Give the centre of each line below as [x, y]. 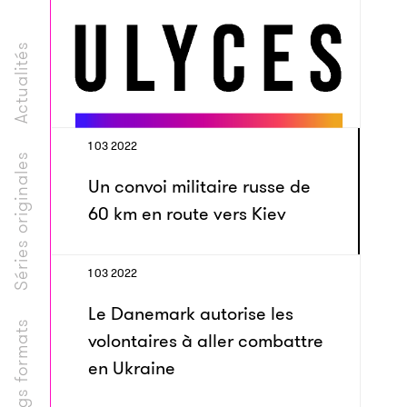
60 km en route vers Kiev [187, 213]
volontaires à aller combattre [206, 341]
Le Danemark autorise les [191, 313]
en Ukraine [132, 368]
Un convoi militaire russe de [199, 186]
